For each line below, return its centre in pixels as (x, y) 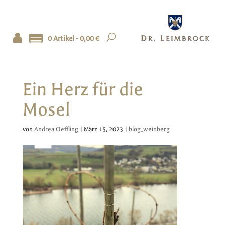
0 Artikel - (64, 38)
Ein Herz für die (83, 89)
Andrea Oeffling (56, 129)
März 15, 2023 (103, 129)
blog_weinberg (149, 129)
